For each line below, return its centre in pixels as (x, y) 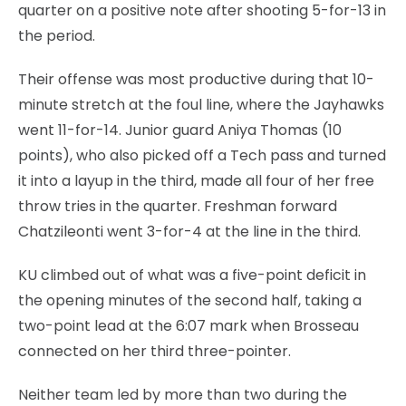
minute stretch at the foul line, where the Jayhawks (201, 104)
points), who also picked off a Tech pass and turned (202, 155)
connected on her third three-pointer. (155, 351)
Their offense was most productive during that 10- (196, 79)
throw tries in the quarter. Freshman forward (178, 206)
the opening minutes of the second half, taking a (190, 300)
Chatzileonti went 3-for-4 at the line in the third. (189, 231)
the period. (57, 35)
